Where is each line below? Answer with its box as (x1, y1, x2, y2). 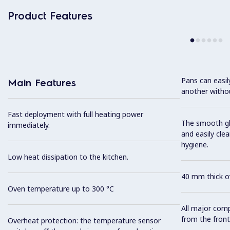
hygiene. (181, 140, 208, 149)
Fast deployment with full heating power (8, 109, 143, 120)
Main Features (8, 75, 76, 89)
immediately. (8, 120, 50, 130)
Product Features (8, 9, 92, 22)
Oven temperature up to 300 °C (8, 184, 114, 194)
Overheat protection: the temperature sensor (8, 216, 161, 226)
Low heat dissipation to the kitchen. (8, 152, 128, 162)
